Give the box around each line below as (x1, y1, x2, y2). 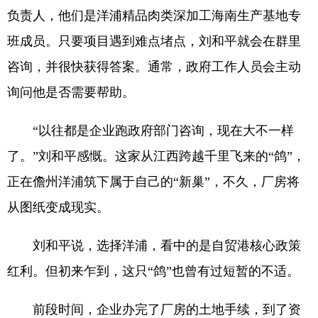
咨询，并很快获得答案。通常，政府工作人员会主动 (7, 60, 301, 74)
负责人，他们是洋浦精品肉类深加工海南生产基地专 (7, 9, 301, 23)
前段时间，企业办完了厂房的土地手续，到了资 (7, 302, 301, 317)
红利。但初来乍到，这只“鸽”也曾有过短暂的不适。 (7, 264, 300, 278)
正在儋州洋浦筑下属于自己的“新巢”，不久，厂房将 (7, 175, 300, 189)
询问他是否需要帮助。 (7, 85, 135, 99)
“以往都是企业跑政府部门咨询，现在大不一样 (7, 124, 294, 138)
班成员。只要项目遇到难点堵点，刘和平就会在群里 (7, 34, 301, 48)
